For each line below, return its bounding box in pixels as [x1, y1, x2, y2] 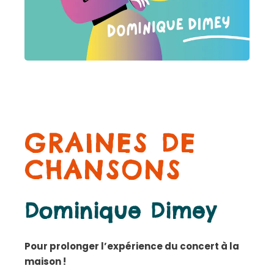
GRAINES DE [24, 127, 198, 159]
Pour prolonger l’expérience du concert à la [24, 239, 240, 253]
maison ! [24, 254, 67, 268]
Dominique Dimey [24, 198, 217, 224]
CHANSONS [24, 154, 182, 186]
